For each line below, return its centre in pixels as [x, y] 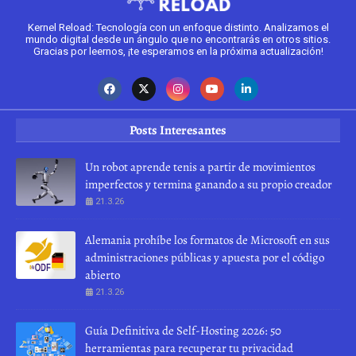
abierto [103, 275]
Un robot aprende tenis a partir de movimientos [200, 166]
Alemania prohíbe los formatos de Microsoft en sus [207, 240]
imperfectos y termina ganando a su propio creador [209, 184]
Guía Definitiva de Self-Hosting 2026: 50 [183, 330]
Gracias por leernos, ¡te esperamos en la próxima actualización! [178, 51]
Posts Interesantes [178, 130]
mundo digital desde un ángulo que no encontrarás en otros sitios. [178, 39]
